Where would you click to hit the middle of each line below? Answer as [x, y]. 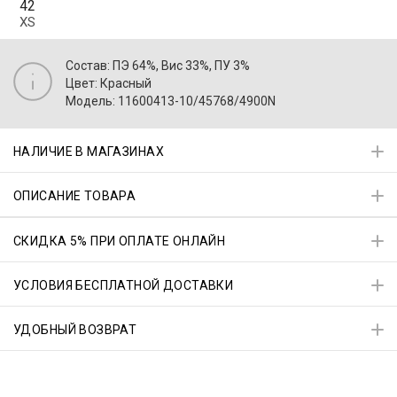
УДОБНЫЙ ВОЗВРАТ [75, 330]
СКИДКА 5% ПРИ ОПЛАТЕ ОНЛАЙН [120, 241]
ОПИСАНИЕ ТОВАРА [75, 196]
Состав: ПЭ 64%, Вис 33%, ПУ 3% [158, 65]
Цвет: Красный [109, 83]
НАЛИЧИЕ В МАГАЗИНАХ [89, 152]
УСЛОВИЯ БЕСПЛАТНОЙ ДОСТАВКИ [124, 286]
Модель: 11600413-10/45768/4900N [171, 101]
